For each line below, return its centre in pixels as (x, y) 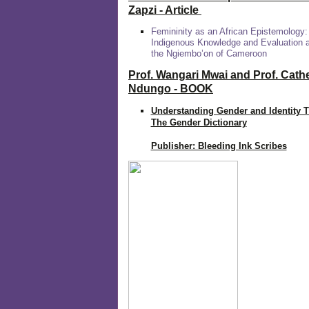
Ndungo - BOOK (171, 89)
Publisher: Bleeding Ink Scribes (219, 146)
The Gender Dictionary (199, 122)
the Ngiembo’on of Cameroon (209, 53)
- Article (179, 10)
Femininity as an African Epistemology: (229, 31)
